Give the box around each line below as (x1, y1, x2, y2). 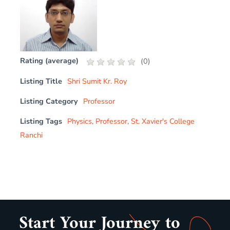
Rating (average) (20, 55, 79, 66)
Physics (67, 116, 92, 126)
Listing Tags (20, 116, 63, 126)
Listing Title (20, 76, 63, 86)
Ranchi (20, 130, 43, 140)
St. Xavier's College (131, 116, 195, 126)
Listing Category (20, 96, 79, 106)
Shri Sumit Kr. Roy (67, 76, 127, 86)
